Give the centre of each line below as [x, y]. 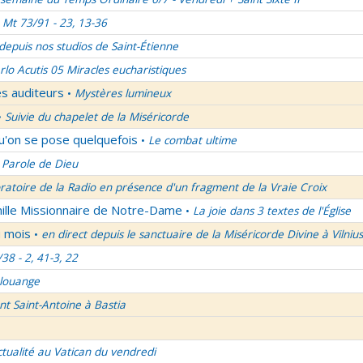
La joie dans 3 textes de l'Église [272, 211]
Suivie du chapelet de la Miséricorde [97, 117]
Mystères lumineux [123, 93]
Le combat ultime [192, 140]
